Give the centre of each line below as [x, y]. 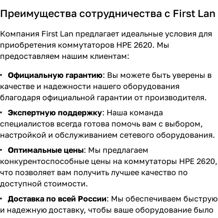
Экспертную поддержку [55, 112]
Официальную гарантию [55, 75]
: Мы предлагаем [116, 150]
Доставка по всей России [57, 199]
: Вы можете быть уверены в [157, 75]
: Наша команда [133, 112]
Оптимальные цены [46, 150]
